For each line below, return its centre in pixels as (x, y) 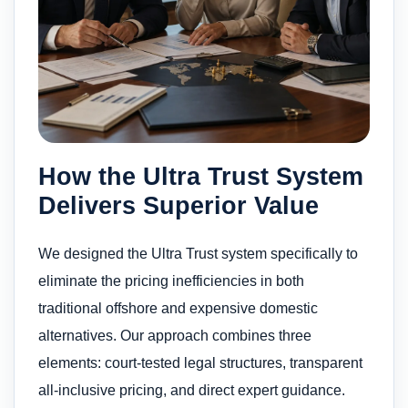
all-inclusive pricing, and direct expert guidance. (192, 390)
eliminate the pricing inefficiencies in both (171, 280)
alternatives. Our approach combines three (175, 335)
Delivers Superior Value (178, 205)
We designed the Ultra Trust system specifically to (198, 253)
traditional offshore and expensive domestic (178, 308)
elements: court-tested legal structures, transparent (200, 362)
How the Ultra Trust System (201, 176)
